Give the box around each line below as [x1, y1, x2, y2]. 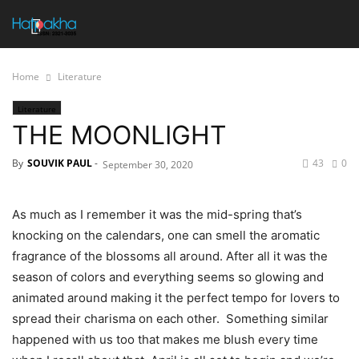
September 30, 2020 [103, 158, 193, 171]
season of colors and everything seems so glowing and [12, 269, 324, 284]
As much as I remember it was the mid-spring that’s [12, 207, 302, 222]
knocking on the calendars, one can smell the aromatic [12, 228, 320, 243]
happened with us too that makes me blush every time [12, 332, 318, 347]
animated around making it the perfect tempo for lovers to [12, 290, 340, 305]
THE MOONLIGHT [12, 119, 227, 151]
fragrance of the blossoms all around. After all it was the [12, 248, 328, 264]
